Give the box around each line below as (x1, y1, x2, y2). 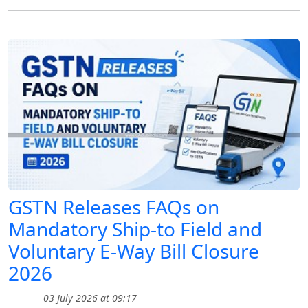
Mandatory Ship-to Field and (8, 216, 262, 243)
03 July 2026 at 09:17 (41, 291, 137, 305)
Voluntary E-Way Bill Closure (8, 238, 259, 265)
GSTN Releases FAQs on (8, 194, 219, 221)
